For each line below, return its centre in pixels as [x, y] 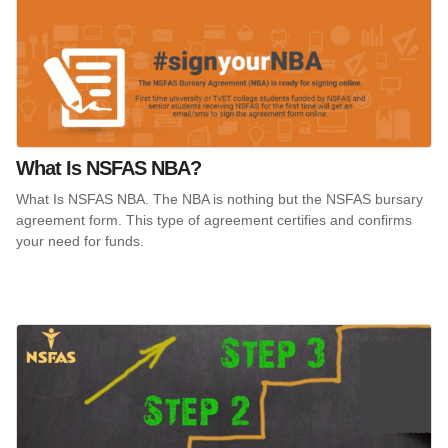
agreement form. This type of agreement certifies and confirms [214, 219]
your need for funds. [80, 240]
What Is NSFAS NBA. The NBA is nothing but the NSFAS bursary [219, 198]
